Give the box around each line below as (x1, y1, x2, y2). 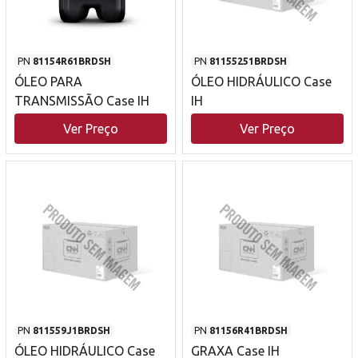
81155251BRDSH (209, 56, 287, 67)
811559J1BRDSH (33, 325, 110, 336)
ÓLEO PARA (14, 74, 82, 89)
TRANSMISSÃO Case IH (14, 93, 149, 109)
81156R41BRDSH (209, 325, 288, 336)
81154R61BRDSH (33, 56, 111, 67)
